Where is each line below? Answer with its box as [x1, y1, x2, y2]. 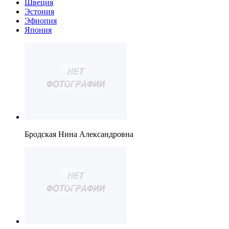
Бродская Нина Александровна [25, 130, 133, 139]
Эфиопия [25, 16, 57, 26]
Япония [25, 26, 52, 35]
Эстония [25, 7, 54, 16]
